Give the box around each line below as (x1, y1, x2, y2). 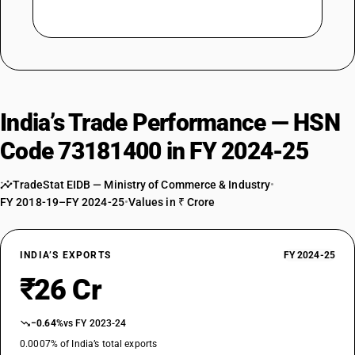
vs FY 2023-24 (63, 318, 127, 329)
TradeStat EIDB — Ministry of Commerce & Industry (13, 178, 271, 191)
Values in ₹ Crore (128, 196, 216, 208)
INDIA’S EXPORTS (20, 250, 111, 261)
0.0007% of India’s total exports (20, 338, 158, 349)
